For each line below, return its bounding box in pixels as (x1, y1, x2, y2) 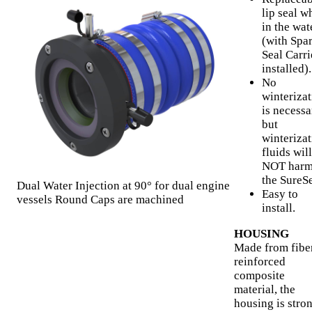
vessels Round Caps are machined (17, 193, 184, 207)
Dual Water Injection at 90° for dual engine (17, 179, 230, 193)
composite (234, 269, 285, 283)
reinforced (234, 255, 286, 269)
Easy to (262, 187, 298, 201)
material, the (234, 283, 295, 297)
